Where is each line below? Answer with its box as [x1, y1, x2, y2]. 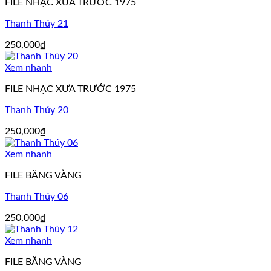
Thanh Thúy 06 [5, 192, 68, 202]
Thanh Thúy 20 [5, 105, 68, 116]
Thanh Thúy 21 [5, 19, 68, 29]
